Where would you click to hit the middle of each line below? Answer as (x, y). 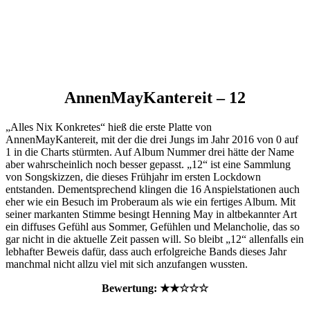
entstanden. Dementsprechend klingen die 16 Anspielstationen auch (153, 189)
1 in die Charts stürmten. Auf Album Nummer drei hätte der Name (150, 152)
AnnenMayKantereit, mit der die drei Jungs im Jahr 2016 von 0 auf (152, 139)
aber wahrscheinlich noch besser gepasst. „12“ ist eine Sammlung (148, 164)
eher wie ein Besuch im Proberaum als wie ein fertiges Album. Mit (151, 201)
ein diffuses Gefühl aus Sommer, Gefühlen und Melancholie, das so (153, 226)
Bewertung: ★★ (140, 288)
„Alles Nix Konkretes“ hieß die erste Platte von (109, 127)
